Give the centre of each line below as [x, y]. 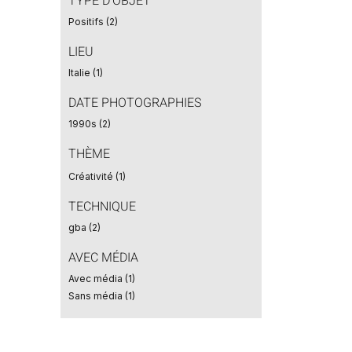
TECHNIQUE [102, 207]
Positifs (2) [93, 22]
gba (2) [84, 227]
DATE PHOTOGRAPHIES [134, 103]
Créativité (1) [97, 176]
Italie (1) [85, 73]
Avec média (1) [101, 279]
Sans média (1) [101, 296]
